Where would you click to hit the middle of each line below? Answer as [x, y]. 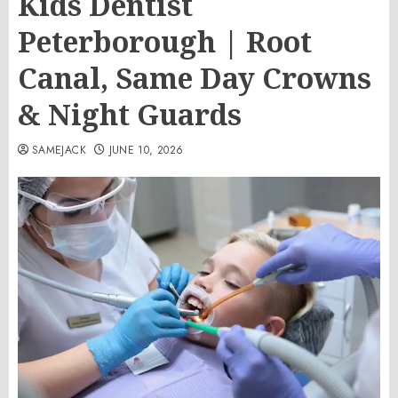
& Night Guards [130, 114]
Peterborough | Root [165, 41]
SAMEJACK [59, 150]
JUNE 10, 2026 [146, 150]
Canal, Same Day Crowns [195, 78]
